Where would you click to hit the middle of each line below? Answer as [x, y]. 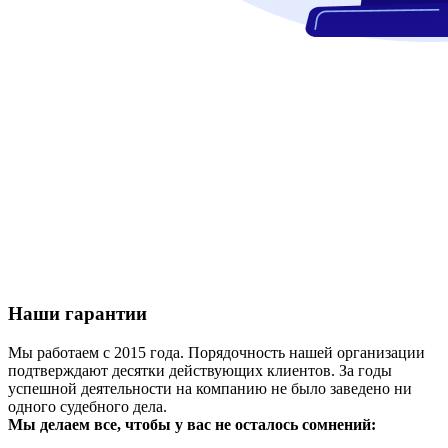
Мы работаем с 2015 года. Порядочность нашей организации [216, 353]
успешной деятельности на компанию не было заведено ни [210, 389]
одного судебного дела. [87, 407]
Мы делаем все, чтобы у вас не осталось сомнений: [192, 425]
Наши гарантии [77, 314]
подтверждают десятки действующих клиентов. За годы [200, 371]
